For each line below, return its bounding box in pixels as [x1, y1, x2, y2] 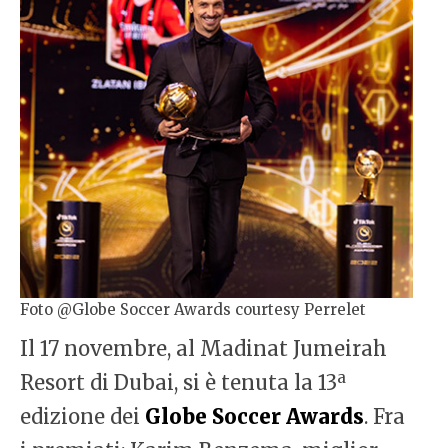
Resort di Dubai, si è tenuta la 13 [20, 370, 337, 396]
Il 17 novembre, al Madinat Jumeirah [20, 336, 387, 362]
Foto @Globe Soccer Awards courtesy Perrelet [20, 299, 366, 319]
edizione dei [20, 404, 145, 430]
